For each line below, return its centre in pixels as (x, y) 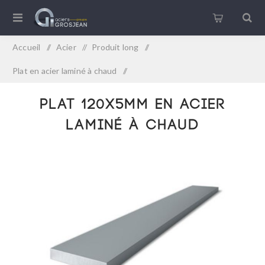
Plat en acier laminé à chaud (65, 71)
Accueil (27, 47)
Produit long (115, 47)
